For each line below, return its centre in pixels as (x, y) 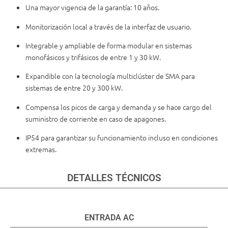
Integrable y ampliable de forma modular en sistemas (109, 45)
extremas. (41, 149)
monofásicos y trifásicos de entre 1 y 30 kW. (93, 57)
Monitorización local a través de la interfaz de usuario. (108, 26)
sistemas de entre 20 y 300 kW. (74, 88)
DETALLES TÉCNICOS (114, 178)
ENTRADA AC (109, 217)
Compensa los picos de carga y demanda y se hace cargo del (119, 107)
